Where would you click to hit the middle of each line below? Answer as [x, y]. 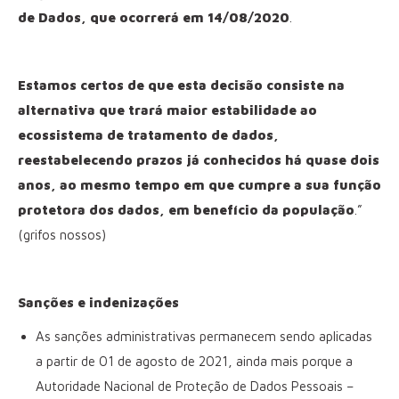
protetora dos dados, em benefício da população [186, 209]
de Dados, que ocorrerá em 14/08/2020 [154, 17]
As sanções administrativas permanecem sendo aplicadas [204, 336]
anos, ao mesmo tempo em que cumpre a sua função [199, 184]
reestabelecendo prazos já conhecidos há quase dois [199, 159]
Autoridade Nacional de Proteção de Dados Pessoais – [195, 386]
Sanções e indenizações [98, 302]
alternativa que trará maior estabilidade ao [167, 110]
